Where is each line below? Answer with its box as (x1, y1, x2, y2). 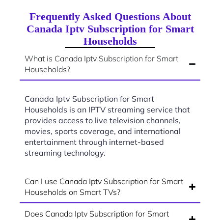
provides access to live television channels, (25, 115, 181, 126)
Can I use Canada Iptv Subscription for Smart (25, 176, 183, 187)
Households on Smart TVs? (25, 187, 120, 197)
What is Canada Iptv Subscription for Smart (25, 54, 178, 64)
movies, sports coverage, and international (25, 126, 181, 137)
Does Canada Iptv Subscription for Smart (25, 209, 169, 219)
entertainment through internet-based (25, 137, 164, 147)
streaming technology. (25, 148, 106, 158)
